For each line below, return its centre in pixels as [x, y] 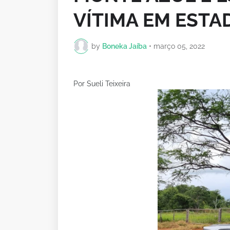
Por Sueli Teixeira [103, 84]
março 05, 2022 [179, 46]
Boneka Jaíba [124, 46]
